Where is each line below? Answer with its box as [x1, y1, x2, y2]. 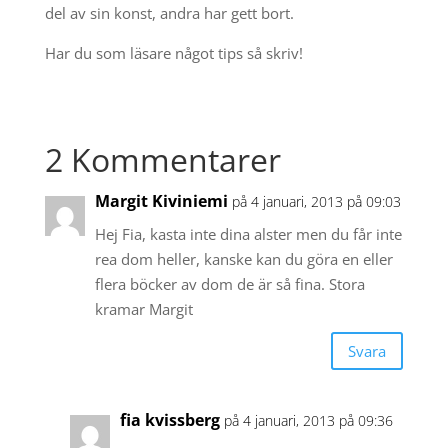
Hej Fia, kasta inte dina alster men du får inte [94, 224, 402, 245]
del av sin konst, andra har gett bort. [44, 3, 294, 24]
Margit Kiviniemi [94, 190, 228, 213]
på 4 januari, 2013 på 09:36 [223, 411, 393, 431]
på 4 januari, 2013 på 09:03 [231, 192, 401, 212]
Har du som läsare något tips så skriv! [44, 43, 303, 64]
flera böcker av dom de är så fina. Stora [94, 274, 365, 295]
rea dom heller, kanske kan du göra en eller [94, 249, 393, 270]
